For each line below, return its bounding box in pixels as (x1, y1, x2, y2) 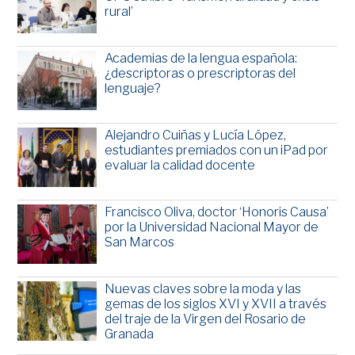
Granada (105, 326, 155, 342)
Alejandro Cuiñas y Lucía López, (105, 128, 287, 143)
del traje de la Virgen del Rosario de (105, 311, 307, 327)
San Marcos (105, 235, 175, 250)
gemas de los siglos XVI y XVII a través (105, 296, 327, 312)
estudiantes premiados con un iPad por (105, 143, 329, 158)
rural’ (105, 4, 134, 20)
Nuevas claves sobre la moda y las (105, 281, 302, 297)
